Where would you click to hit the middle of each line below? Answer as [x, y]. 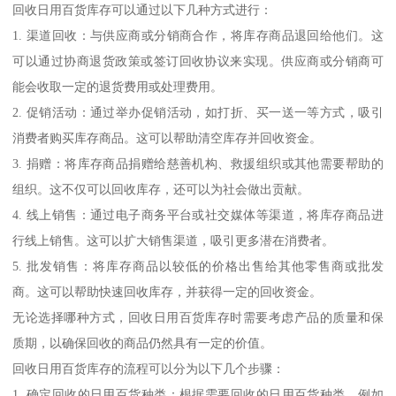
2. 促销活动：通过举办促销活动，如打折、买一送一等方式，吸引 [198, 112]
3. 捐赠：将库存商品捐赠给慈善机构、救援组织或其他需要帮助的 [198, 163]
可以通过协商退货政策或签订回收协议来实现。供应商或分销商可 [198, 61]
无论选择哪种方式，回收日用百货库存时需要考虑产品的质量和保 [198, 317]
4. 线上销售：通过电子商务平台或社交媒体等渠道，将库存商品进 [198, 214]
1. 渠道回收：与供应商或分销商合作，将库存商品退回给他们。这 [198, 35]
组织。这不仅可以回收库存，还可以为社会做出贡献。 [161, 189]
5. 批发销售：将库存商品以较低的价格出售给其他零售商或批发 [198, 266]
